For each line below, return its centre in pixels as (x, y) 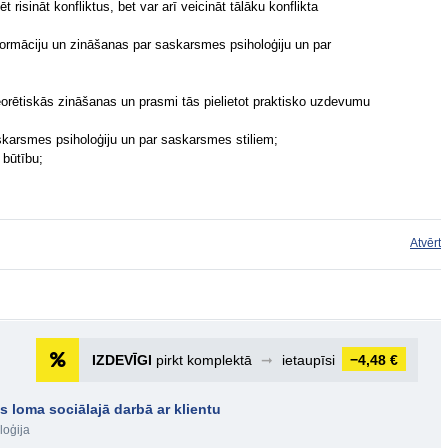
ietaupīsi (308, 360)
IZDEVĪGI (122, 360)
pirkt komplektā (204, 360)
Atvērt (425, 243)
